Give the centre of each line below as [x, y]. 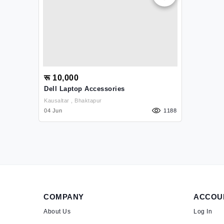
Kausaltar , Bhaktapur [88, 100]
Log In [203, 211]
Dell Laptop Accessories [84, 89]
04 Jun [53, 110]
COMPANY [64, 197]
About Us [57, 211]
